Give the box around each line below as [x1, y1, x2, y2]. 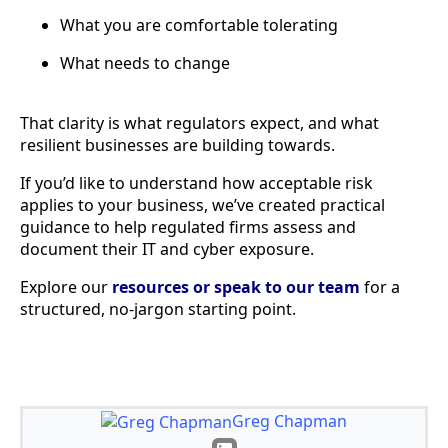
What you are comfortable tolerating [60, 14, 338, 37]
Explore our [20, 276, 108, 299]
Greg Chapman [232, 410, 347, 433]
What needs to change [60, 52, 230, 75]
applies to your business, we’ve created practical [20, 194, 385, 217]
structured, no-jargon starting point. [20, 298, 296, 321]
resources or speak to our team [108, 276, 364, 299]
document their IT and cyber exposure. [20, 238, 314, 261]
